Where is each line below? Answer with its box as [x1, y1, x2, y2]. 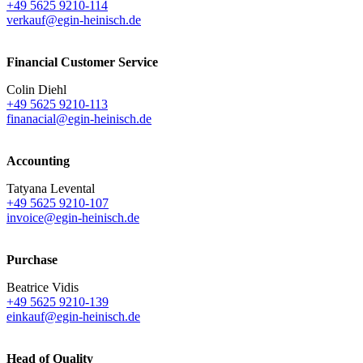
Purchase [6, 253, 58, 267]
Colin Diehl [6, 83, 66, 97]
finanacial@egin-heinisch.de [6, 112, 152, 126]
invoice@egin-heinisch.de [6, 211, 139, 225]
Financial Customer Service [6, 55, 158, 70]
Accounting [6, 154, 70, 169]
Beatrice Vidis [6, 280, 79, 295]
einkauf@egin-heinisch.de [6, 310, 140, 324]
